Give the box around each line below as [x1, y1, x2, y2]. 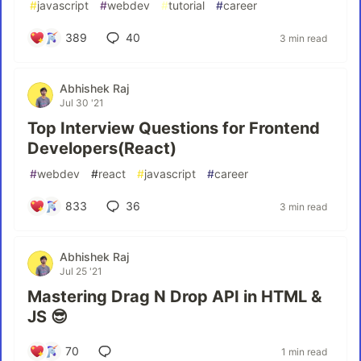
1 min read [281, 345, 327, 358]
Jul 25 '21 [60, 265, 102, 277]
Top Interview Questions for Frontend [27, 118, 320, 138]
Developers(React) [27, 139, 176, 158]
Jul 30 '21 [60, 97, 104, 109]
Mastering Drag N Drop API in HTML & [27, 287, 322, 306]
